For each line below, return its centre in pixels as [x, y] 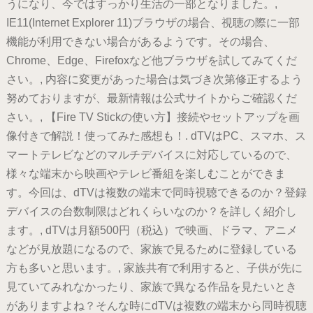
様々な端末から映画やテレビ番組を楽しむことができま [146, 174]
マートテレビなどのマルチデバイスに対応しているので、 [151, 155]
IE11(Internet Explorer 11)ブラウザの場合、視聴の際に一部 [153, 23]
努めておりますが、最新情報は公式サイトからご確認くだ [151, 99]
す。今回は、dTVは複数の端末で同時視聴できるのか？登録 [156, 193]
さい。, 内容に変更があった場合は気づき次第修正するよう [154, 80]
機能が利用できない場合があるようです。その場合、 [140, 42]
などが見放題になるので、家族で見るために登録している [151, 249]
